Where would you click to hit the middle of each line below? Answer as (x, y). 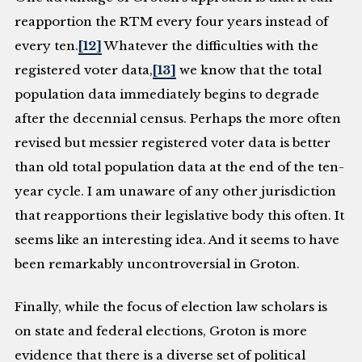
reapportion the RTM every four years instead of (172, 22)
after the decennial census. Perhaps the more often (178, 119)
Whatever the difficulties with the (210, 46)
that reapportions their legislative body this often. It (180, 216)
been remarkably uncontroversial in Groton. (158, 264)
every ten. (47, 46)
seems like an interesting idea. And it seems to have (177, 240)
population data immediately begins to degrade (167, 95)
